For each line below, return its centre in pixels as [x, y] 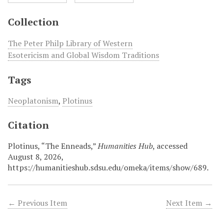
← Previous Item [38, 203]
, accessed [170, 146]
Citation [28, 125]
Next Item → [189, 203]
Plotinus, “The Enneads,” [53, 146]
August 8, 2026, [36, 156]
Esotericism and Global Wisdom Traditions [83, 55]
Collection [33, 22]
